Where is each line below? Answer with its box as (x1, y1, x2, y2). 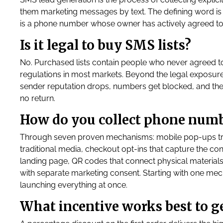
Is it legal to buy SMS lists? (20, 37, 191, 53)
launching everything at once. (20, 180, 127, 190)
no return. (20, 94, 55, 103)
